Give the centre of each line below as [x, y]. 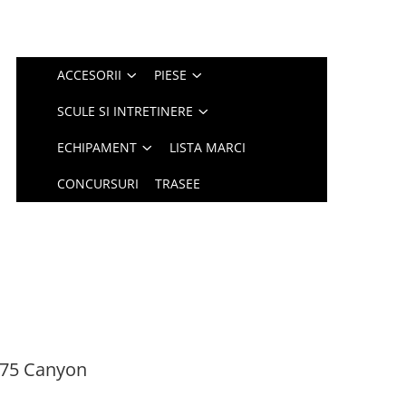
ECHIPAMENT [97, 147]
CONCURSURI [98, 184]
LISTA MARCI [208, 147]
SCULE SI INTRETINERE [126, 111]
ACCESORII [90, 75]
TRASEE [178, 184]
